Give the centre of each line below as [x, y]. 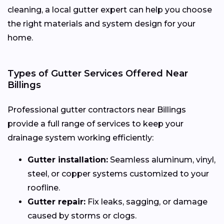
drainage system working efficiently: [80, 137]
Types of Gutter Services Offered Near [98, 73]
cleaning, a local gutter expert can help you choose [110, 9]
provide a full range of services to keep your [95, 123]
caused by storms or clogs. [82, 215]
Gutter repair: [56, 201]
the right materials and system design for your [101, 23]
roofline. [44, 187]
